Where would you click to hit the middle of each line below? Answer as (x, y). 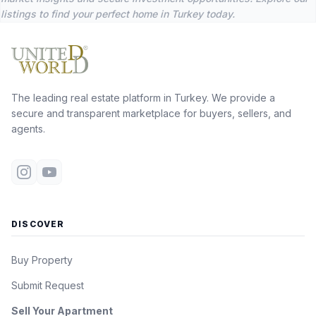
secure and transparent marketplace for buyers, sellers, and (151, 113)
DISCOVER (38, 224)
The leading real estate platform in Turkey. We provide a (143, 98)
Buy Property (42, 260)
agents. (28, 129)
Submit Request (48, 285)
